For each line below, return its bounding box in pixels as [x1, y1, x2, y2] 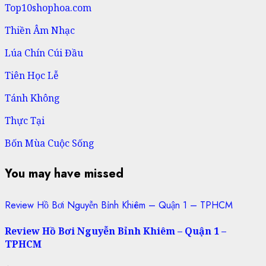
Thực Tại [5, 113, 45, 127]
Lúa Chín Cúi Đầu [5, 46, 83, 59]
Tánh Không [5, 91, 60, 104]
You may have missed [5, 165, 123, 183]
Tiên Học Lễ [5, 68, 59, 82]
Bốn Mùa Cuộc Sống [5, 136, 94, 150]
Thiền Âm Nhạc [5, 23, 75, 37]
